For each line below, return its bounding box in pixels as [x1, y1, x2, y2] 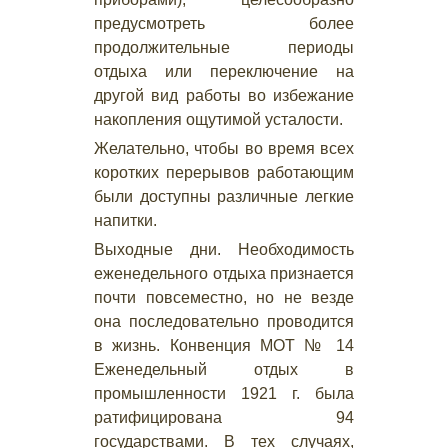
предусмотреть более [94, 15, 354, 32]
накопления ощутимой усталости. [94, 111, 343, 128]
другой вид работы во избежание [94, 87, 354, 104]
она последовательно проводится [94, 313, 354, 330]
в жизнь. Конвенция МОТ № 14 [94, 337, 354, 354]
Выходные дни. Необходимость [94, 241, 354, 258]
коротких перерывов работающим [94, 164, 354, 181]
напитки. [94, 212, 157, 229]
